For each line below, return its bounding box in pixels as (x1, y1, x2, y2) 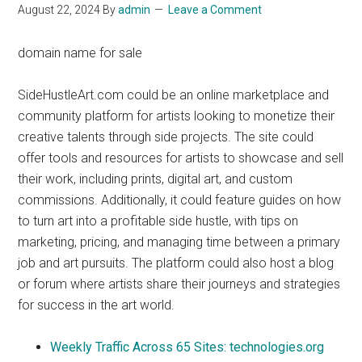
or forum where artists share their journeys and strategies (18, 276, 341, 292)
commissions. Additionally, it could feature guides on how (18, 192, 342, 208)
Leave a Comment (168, 3, 263, 16)
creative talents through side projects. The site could (18, 129, 314, 145)
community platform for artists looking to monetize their (18, 108, 335, 124)
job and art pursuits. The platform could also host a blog (18, 255, 335, 271)
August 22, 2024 (18, 3, 101, 16)
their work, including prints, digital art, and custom (18, 171, 293, 187)
